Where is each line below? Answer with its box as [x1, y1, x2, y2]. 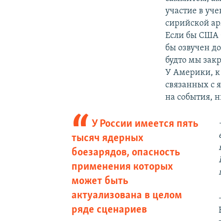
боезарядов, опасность [71, 147, 180, 158]
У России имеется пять [92, 118, 199, 130]
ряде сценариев [71, 204, 147, 216]
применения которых [71, 161, 173, 173]
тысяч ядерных [71, 132, 144, 144]
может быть [71, 175, 128, 187]
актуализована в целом [71, 189, 182, 201]
